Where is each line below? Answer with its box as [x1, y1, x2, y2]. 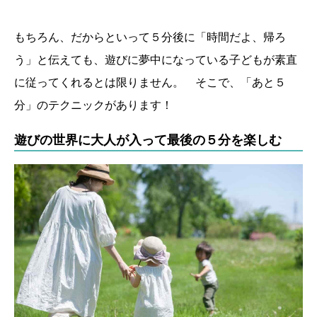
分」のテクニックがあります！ [14, 98, 173, 113]
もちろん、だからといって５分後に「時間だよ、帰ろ [14, 30, 286, 45]
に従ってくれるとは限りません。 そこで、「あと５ [14, 75, 286, 90]
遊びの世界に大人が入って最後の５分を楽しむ [14, 132, 282, 148]
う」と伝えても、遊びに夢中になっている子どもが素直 [14, 52, 297, 67]
